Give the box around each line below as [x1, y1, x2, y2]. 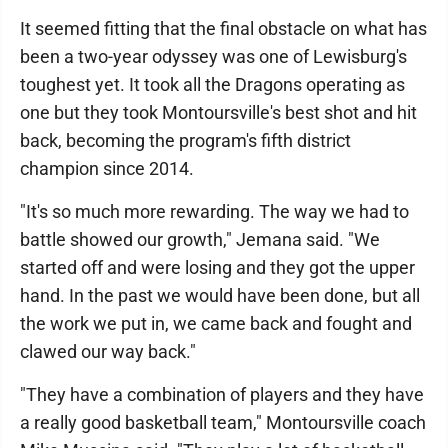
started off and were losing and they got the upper [20, 257, 415, 279]
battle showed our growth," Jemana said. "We [20, 229, 380, 251]
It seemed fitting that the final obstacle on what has [20, 18, 427, 40]
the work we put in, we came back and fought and [20, 313, 412, 335]
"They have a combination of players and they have [20, 384, 424, 406]
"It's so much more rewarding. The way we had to [20, 201, 409, 223]
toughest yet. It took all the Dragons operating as [20, 74, 405, 96]
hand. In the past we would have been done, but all [20, 285, 420, 307]
